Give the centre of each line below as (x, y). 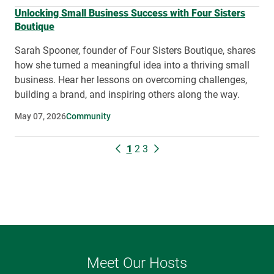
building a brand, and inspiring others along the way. (127, 94)
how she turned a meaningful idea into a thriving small (132, 65)
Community (88, 116)
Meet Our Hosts (137, 263)
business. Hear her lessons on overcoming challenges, (131, 80)
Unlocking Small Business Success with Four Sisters (130, 13)
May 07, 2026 (40, 116)
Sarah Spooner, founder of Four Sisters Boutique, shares (135, 50)
